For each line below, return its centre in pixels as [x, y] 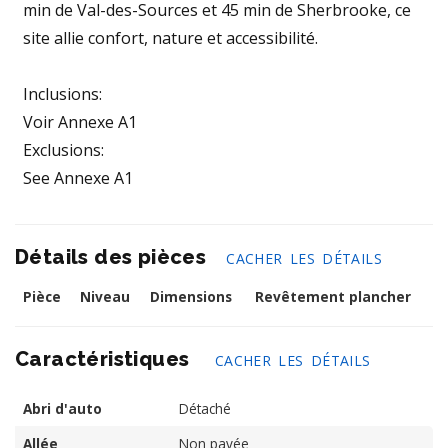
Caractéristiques [105, 358]
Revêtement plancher [333, 296]
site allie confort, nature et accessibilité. [170, 37]
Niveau [105, 296]
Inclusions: [62, 93]
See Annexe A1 [78, 177]
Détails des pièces [111, 256]
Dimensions [191, 296]
